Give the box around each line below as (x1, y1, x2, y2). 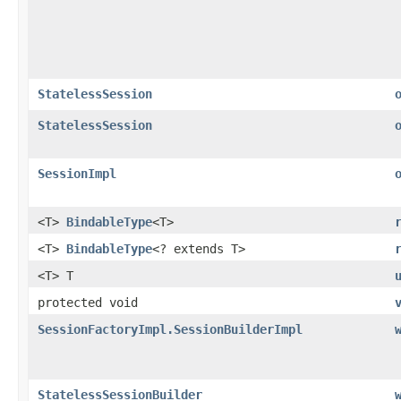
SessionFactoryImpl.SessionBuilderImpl (38, 321, 303, 337)
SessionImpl (38, 166, 116, 181)
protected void (38, 294, 138, 310)
